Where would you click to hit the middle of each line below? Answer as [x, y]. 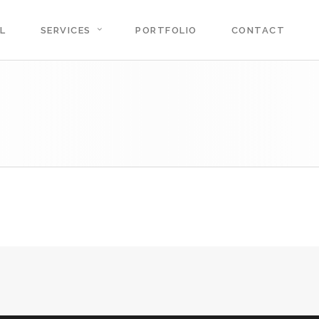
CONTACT [258, 31]
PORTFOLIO [166, 31]
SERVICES [66, 31]
